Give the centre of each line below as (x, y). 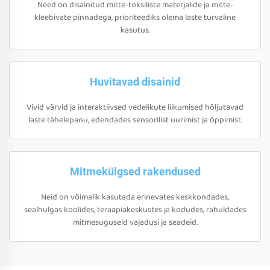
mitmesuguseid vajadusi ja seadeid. (135, 222)
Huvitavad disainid (135, 82)
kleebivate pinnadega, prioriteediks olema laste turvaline (135, 17)
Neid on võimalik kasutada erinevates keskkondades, (135, 197)
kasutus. (135, 30)
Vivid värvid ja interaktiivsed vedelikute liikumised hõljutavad (135, 107)
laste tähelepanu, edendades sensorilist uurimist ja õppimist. (135, 120)
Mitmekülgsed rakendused (135, 171)
